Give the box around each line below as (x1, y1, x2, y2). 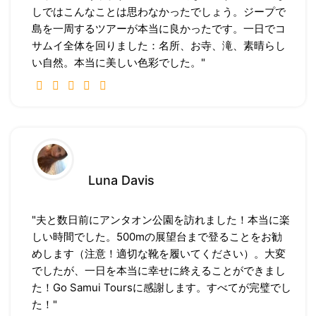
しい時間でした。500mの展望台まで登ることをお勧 (32, 230, 282, 244)
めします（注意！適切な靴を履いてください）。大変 (32, 247, 286, 261)
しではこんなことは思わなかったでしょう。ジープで (32, 5, 286, 19)
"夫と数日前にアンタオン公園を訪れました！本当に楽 (32, 213, 290, 227)
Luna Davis (88, 173, 154, 188)
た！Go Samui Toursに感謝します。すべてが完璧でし (32, 281, 291, 295)
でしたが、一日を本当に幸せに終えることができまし (32, 264, 286, 278)
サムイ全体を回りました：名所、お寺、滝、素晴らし (32, 39, 286, 53)
